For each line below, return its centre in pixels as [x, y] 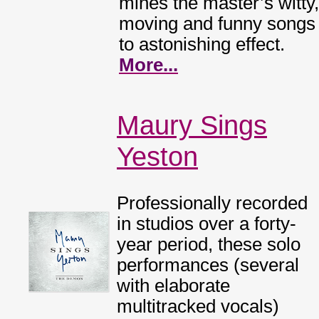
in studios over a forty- [206, 224]
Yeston [157, 156]
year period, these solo [209, 244]
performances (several [208, 265]
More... [148, 65]
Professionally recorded [212, 203]
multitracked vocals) [198, 306]
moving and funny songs [217, 23]
